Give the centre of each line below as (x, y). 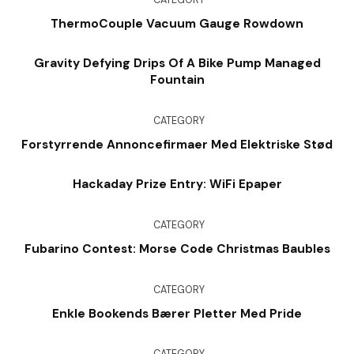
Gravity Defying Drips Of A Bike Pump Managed (177, 64)
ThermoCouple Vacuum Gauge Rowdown (177, 23)
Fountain (177, 80)
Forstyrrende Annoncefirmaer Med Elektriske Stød (177, 144)
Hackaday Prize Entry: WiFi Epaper (177, 185)
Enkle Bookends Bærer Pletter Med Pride (177, 313)
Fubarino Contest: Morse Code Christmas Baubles (177, 249)
